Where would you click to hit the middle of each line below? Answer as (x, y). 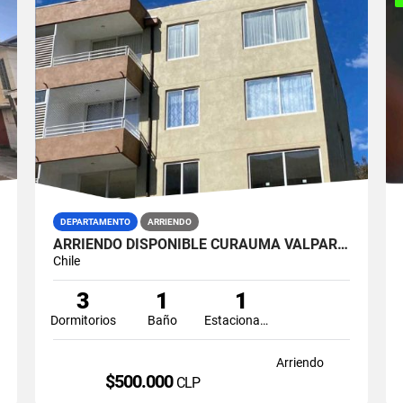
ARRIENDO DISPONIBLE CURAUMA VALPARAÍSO (342, 244)
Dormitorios (83, 320)
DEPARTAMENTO (95, 221)
